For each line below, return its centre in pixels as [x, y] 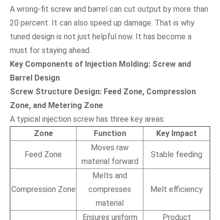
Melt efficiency [177, 189]
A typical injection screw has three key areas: [87, 119]
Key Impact [177, 133]
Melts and [110, 175]
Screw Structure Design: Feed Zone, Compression [103, 91]
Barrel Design [35, 78]
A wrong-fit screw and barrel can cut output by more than [109, 9]
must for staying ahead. [50, 50]
